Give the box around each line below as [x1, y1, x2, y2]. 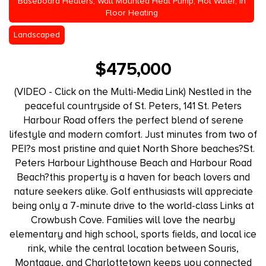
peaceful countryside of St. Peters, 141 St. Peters [24, 99, 242, 112]
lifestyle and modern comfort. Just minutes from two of [9, 128, 257, 141]
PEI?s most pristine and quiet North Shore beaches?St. [11, 142, 255, 155]
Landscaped [14, 29, 60, 40]
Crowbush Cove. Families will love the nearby [31, 213, 235, 226]
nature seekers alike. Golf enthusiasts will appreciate [13, 185, 253, 198]
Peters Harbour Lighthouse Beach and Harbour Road [14, 156, 252, 169]
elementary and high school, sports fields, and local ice [9, 227, 256, 240]
